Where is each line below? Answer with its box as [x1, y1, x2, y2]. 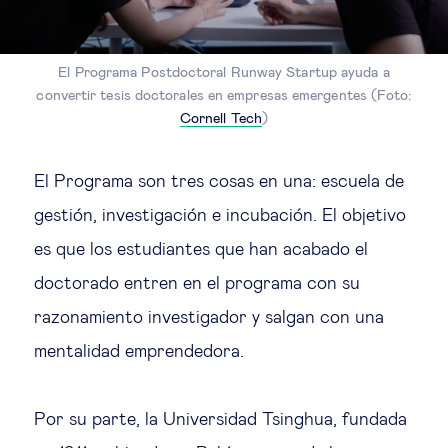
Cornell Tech [179, 112, 262, 127]
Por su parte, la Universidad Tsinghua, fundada [34, 411, 407, 430]
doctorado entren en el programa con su [34, 275, 360, 294]
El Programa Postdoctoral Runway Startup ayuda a [58, 66, 390, 81]
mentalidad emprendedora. [34, 343, 244, 362]
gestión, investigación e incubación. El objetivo [34, 207, 406, 226]
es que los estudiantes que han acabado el [34, 241, 368, 260]
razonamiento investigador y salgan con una [34, 309, 384, 328]
